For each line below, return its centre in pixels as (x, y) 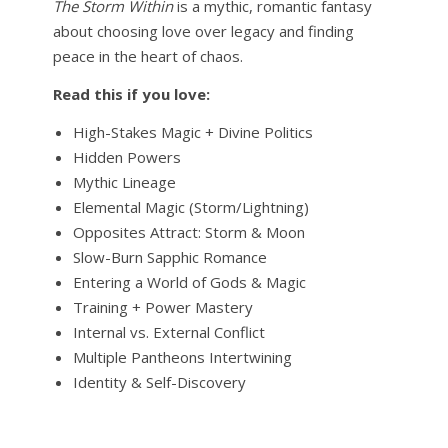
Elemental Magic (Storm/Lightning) (190, 206)
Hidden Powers (126, 156)
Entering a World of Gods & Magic (189, 281)
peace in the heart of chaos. (147, 55)
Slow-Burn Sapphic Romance (169, 256)
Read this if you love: (131, 93)
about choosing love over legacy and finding (203, 30)
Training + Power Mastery (162, 306)
